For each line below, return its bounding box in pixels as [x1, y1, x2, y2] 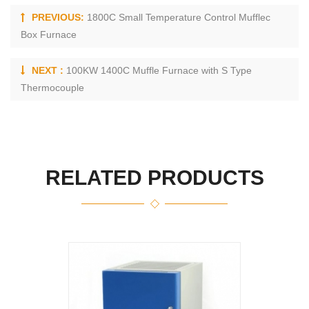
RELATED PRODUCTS [45, 166, 264, 190]
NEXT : [32, 65, 66, 77]
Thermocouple [21, 82, 84, 94]
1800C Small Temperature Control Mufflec [87, 12, 270, 23]
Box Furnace [21, 29, 77, 41]
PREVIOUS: [32, 12, 87, 23]
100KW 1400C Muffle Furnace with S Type [66, 65, 252, 77]
